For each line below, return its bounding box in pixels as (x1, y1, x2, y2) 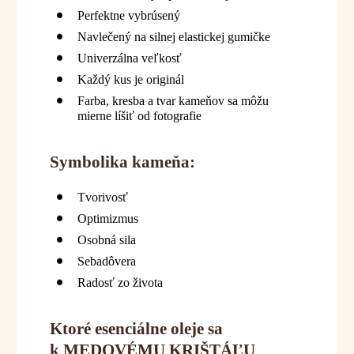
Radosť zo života (77, 275, 163, 289)
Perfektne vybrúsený (77, 9, 180, 23)
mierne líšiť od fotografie (77, 109, 201, 123)
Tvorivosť (77, 190, 128, 204)
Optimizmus (77, 211, 138, 225)
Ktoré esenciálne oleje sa (49, 318, 223, 338)
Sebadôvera (77, 254, 136, 268)
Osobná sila (77, 232, 136, 247)
